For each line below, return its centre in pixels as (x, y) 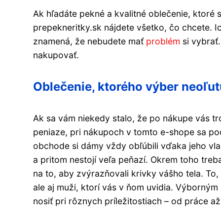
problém (163, 41)
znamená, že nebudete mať (90, 41)
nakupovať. (56, 55)
